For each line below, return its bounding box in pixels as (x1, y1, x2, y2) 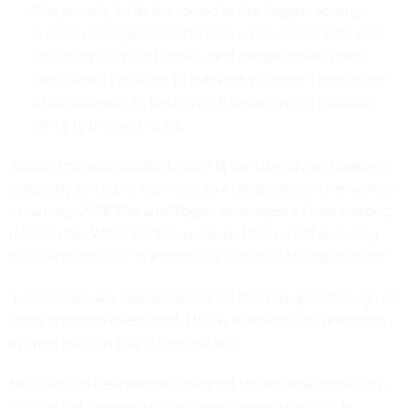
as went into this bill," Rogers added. (9, 332, 239, 352)
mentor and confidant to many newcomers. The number (33, 68, 386, 88)
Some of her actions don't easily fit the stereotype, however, (9, 155, 389, 175)
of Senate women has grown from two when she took (33, 91, 372, 111)
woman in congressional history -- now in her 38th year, (33, 23, 384, 43)
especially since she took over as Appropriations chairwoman (9, 178, 396, 198)
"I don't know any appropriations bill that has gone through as (9, 287, 396, 307)
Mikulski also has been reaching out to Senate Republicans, (9, 373, 386, 393)
